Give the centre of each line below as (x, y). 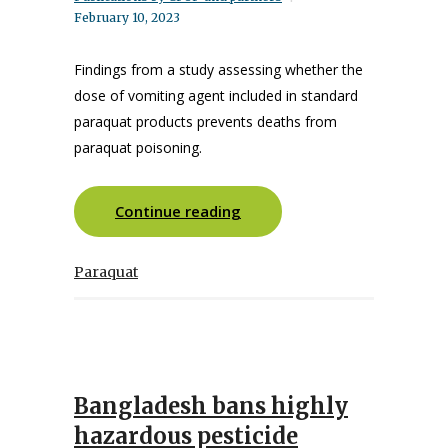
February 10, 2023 (127, 17)
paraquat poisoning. (138, 147)
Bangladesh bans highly (211, 406)
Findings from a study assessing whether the (218, 69)
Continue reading (178, 211)
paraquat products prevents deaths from (205, 121)
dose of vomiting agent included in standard (216, 95)
